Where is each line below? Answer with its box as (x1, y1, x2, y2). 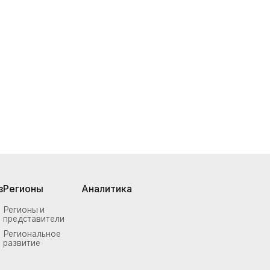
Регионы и (3, 206, 45, 215)
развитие (3, 239, 40, 248)
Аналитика (81, 183, 132, 195)
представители (3, 215, 64, 224)
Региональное (3, 230, 61, 239)
